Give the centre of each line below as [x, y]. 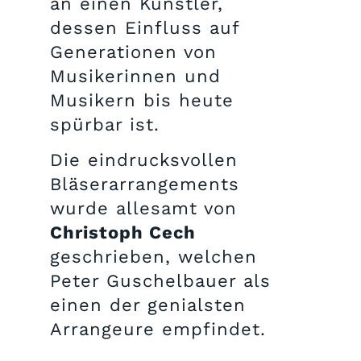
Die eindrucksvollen [144, 160]
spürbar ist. [105, 124]
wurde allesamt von [143, 208]
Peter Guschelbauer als [160, 280]
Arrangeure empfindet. [158, 329]
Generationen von [133, 52]
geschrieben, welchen [154, 256]
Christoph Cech [123, 232]
